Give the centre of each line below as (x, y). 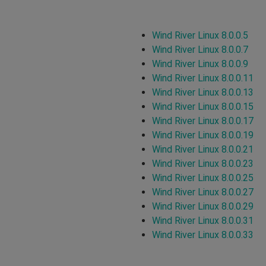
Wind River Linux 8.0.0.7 (200, 49)
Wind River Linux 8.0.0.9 (200, 64)
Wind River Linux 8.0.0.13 (203, 92)
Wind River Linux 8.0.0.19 (203, 135)
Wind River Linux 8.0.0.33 (203, 235)
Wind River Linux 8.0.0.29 (203, 206)
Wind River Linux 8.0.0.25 (203, 178)
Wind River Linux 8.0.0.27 (203, 192)
